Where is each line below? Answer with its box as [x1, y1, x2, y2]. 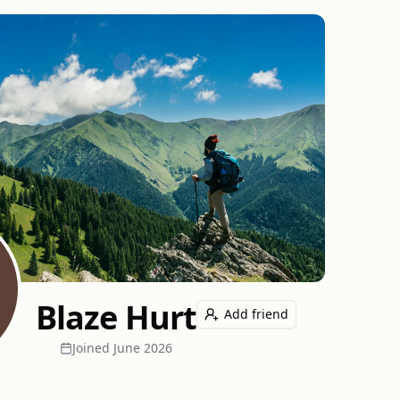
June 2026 [113, 339, 172, 356]
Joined [72, 339, 110, 356]
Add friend [224, 305, 288, 322]
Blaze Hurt [36, 296, 196, 339]
